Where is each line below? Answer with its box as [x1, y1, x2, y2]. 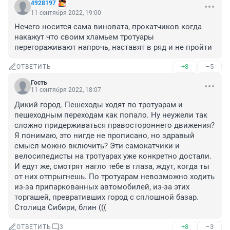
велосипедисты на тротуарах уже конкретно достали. [14, 151, 212, 161]
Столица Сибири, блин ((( [14, 203, 106, 213]
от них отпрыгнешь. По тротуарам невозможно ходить [14, 172, 215, 182]
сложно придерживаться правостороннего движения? [14, 121, 215, 130]
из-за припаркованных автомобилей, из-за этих [14, 182, 189, 192]
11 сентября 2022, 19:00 [31, 9, 101, 17]
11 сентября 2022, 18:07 [31, 86, 101, 94]
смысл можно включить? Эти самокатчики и [14, 141, 180, 151]
